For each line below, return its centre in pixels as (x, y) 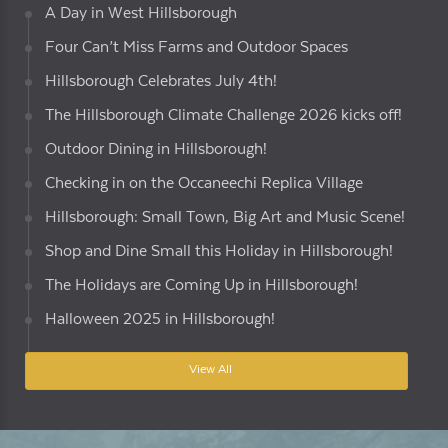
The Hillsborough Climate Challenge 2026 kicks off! (223, 115)
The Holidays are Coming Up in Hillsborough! (201, 285)
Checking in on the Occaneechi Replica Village (204, 183)
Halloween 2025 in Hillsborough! (160, 319)
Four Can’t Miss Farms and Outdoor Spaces (196, 47)
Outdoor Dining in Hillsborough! (156, 149)
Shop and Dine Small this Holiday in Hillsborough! (219, 251)
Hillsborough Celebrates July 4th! (161, 81)
